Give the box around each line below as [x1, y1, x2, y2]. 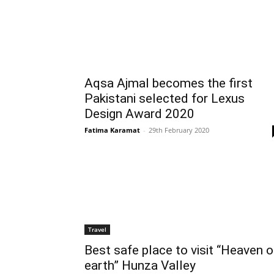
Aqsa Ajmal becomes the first [84, 76, 253, 91]
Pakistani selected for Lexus [84, 91, 245, 106]
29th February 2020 [149, 125, 209, 135]
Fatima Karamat [84, 125, 140, 135]
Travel [88, 225, 106, 234]
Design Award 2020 [84, 106, 194, 122]
